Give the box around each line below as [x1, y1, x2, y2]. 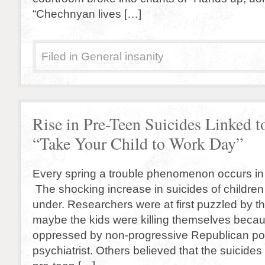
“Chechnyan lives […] [33, 7, 141, 20]
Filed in [41, 50, 78, 63]
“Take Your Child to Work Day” [33, 132, 243, 154]
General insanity [81, 50, 164, 63]
